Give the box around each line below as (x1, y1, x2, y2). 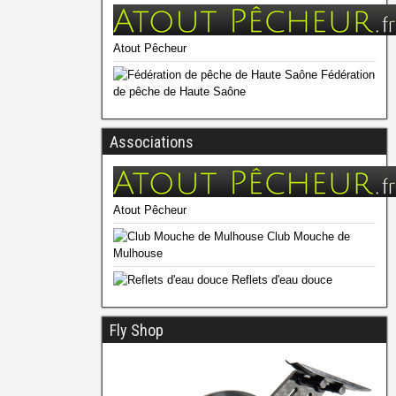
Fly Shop (109, 321, 164, 340)
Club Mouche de (263, 230, 350, 244)
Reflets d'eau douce (227, 273, 332, 287)
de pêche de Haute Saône (112, 85, 246, 99)
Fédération (316, 68, 375, 82)
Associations (109, 133, 194, 152)
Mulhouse (112, 247, 163, 261)
